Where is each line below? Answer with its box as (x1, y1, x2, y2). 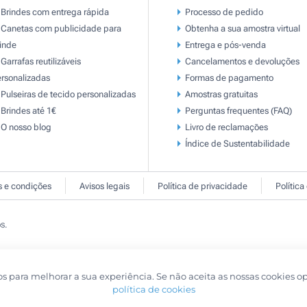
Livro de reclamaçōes (184, 121, 268, 132)
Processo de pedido (184, 6, 263, 17)
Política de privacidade (158, 181, 247, 192)
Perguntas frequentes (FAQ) (184, 105, 292, 116)
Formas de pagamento (184, 72, 273, 83)
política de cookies (112, 284, 195, 295)
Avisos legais (79, 181, 130, 192)
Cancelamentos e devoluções (184, 56, 299, 66)
